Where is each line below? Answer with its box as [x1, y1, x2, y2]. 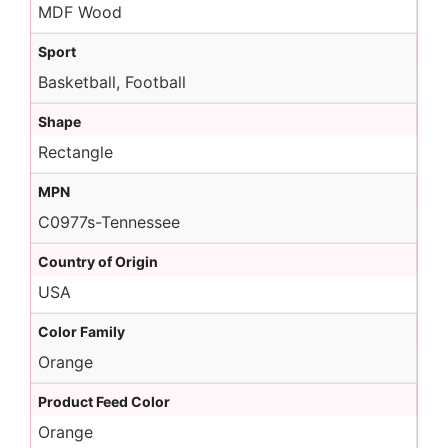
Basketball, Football [38, 72, 186, 92]
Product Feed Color [38, 393, 170, 410]
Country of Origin [38, 253, 158, 270]
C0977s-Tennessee [38, 212, 180, 232]
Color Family [38, 323, 125, 340]
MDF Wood [38, 2, 122, 22]
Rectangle [38, 142, 113, 162]
